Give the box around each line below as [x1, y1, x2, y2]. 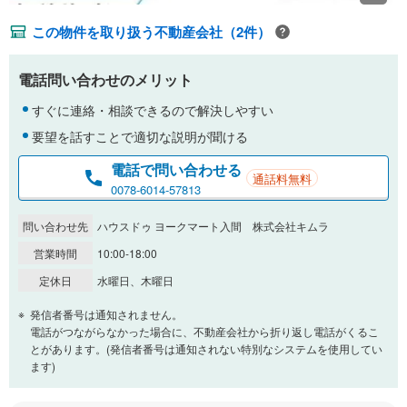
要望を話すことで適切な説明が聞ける [32, 127, 248, 146]
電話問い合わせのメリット [18, 69, 193, 91]
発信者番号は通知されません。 [30, 306, 183, 323]
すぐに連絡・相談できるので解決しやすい [32, 101, 273, 120]
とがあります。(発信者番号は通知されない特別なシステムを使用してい [30, 341, 382, 357]
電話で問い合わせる [111, 158, 242, 180]
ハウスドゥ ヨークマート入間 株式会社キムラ [97, 218, 329, 234]
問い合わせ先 [23, 218, 88, 234]
